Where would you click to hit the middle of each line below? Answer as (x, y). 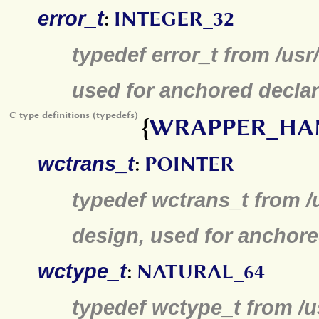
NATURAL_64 (201, 272)
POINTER (189, 164)
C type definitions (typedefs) (74, 115)
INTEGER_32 (174, 19)
